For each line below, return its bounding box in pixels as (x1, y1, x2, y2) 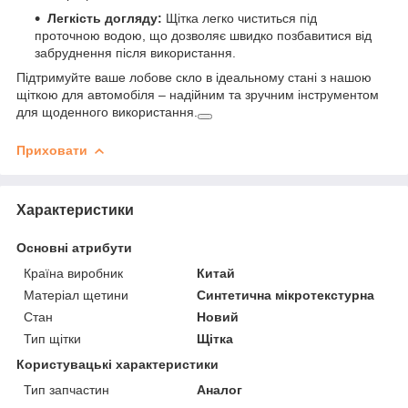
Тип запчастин (24, 382, 109, 397)
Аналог (197, 382, 243, 397)
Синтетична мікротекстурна (197, 287, 375, 302)
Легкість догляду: (47, 10, 162, 25)
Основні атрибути (16, 240, 132, 255)
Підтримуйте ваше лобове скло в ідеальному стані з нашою (16, 69, 372, 85)
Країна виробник (24, 265, 123, 280)
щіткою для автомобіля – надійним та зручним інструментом (16, 87, 379, 102)
